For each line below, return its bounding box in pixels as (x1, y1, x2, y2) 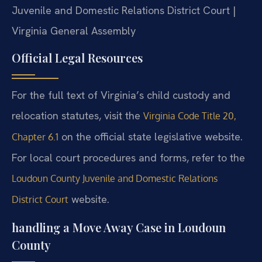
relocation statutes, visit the (12, 109, 143, 123)
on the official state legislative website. (58, 130, 243, 144)
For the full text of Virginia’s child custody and (12, 88, 230, 102)
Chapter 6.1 (12, 131, 58, 143)
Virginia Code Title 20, (143, 110, 236, 122)
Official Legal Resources (12, 50, 143, 66)
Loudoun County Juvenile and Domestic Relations (12, 173, 218, 185)
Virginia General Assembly (12, 23, 136, 37)
